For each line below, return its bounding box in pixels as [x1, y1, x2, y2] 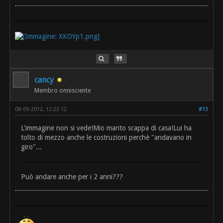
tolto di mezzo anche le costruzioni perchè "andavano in [21, 133, 192, 142]
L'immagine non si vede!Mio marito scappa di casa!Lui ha [21, 124, 192, 132]
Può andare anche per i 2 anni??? [21, 173, 123, 181]
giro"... [21, 143, 42, 151]
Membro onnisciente [34, 87, 91, 95]
